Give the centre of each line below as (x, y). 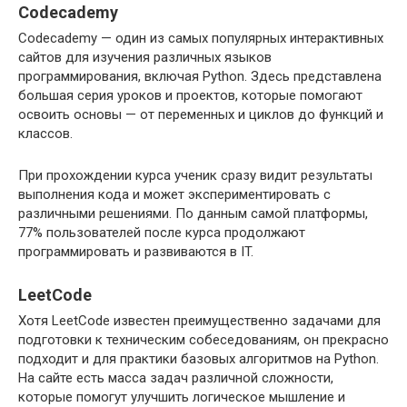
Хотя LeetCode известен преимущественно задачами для (199, 321)
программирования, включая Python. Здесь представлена (200, 76)
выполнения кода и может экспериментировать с (174, 194)
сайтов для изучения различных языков (145, 57)
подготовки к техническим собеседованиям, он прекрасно (203, 340)
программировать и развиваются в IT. (136, 252)
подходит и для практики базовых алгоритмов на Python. (199, 359)
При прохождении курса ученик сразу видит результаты (195, 175)
